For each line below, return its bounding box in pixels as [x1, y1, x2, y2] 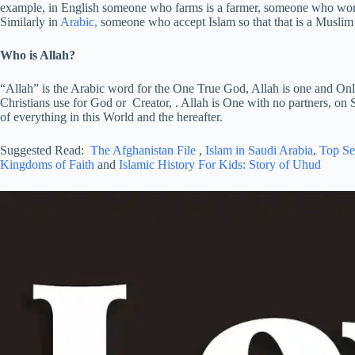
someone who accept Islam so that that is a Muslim [97, 15, 353, 29]
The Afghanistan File [90, 143, 196, 158]
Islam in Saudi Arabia [205, 143, 313, 158]
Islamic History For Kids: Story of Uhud [119, 158, 321, 172]
